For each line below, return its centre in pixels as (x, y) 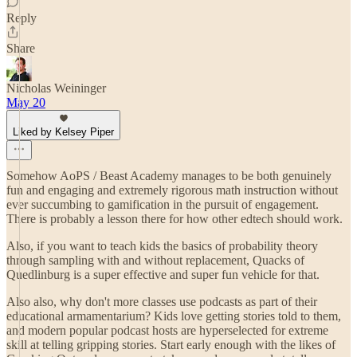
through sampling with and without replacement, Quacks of (155, 260)
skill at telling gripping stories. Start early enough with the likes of (171, 345)
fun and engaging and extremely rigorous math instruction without (172, 190)
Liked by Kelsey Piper (63, 132)
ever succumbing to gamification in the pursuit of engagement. (163, 204)
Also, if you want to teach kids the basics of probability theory (162, 246)
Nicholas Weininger (56, 88)
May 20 (26, 102)
